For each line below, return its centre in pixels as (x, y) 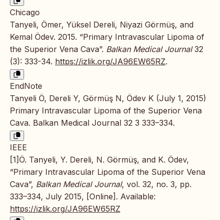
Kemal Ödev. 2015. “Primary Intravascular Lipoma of (107, 37)
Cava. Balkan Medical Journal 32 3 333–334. (92, 123)
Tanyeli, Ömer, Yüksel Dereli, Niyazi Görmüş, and (102, 24)
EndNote (26, 86)
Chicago (25, 12)
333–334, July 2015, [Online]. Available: (83, 196)
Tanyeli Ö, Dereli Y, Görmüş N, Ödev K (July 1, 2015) (108, 98)
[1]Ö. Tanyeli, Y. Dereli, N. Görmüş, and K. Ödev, (99, 159)
